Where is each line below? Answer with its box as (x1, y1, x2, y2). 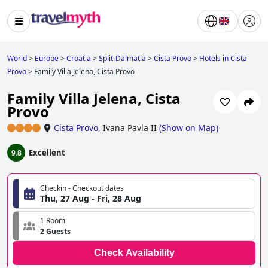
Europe (35, 53, 59, 63)
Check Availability (93, 248, 175, 258)
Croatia (66, 53, 91, 63)
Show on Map (162, 122, 216, 134)
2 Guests (40, 226, 71, 237)
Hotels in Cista (199, 53, 247, 63)
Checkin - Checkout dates (40, 183, 124, 194)
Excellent (29, 147, 65, 159)
